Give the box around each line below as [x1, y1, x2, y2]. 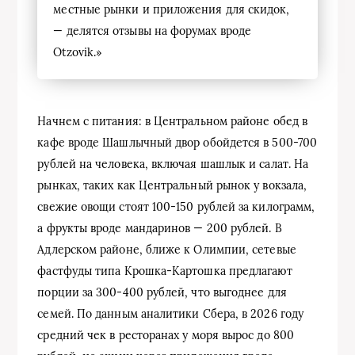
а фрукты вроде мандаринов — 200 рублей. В [37, 220, 282, 235]
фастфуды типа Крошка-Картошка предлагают [37, 263, 292, 278]
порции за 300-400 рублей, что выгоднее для [37, 284, 287, 300]
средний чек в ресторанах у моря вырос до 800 [37, 327, 294, 342]
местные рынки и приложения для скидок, [53, 2, 290, 17]
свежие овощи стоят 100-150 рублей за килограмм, [37, 199, 315, 214]
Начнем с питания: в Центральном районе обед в [37, 113, 308, 128]
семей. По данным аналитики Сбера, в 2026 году [37, 306, 304, 321]
